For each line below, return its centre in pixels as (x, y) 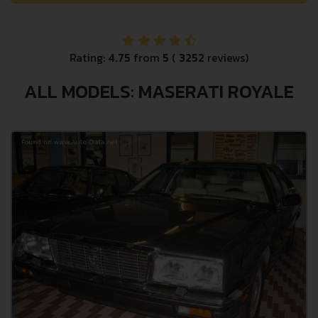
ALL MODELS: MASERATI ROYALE (159, 91)
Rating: (89, 57)
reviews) (226, 57)
